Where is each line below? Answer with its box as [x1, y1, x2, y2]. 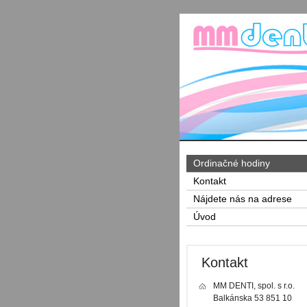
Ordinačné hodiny [193, 158, 270, 169]
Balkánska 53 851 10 [213, 293, 292, 304]
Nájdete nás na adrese [193, 194, 292, 204]
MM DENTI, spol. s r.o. [213, 281, 295, 291]
